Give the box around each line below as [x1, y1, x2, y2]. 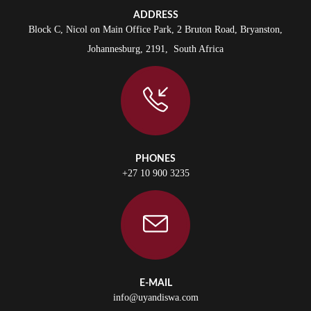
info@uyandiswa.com [112, 292, 199, 303]
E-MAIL [139, 278, 172, 288]
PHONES [135, 154, 176, 164]
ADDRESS [133, 10, 178, 20]
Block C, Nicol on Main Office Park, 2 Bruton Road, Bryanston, [28, 24, 283, 35]
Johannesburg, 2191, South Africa [87, 44, 224, 54]
